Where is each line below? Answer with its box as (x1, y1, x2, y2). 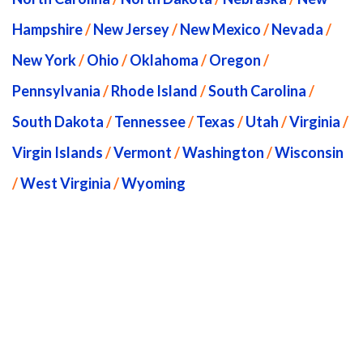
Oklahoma (130, 51, 199, 69)
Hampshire (12, 20, 83, 38)
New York (12, 51, 76, 69)
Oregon (209, 51, 261, 69)
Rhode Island (111, 82, 198, 100)
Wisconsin (275, 143, 344, 161)
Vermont (113, 143, 172, 161)
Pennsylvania (12, 82, 100, 100)
